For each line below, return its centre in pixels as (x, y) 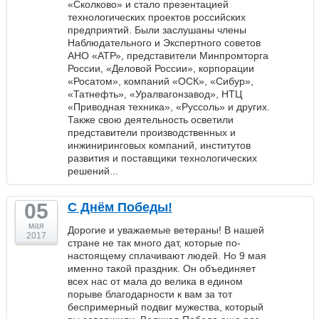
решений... (93, 171)
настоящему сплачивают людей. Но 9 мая (167, 256)
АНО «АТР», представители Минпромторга (168, 56)
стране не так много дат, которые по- (154, 243)
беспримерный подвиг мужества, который (165, 307)
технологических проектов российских (156, 17)
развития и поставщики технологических (162, 158)
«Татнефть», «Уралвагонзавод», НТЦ (155, 94)
